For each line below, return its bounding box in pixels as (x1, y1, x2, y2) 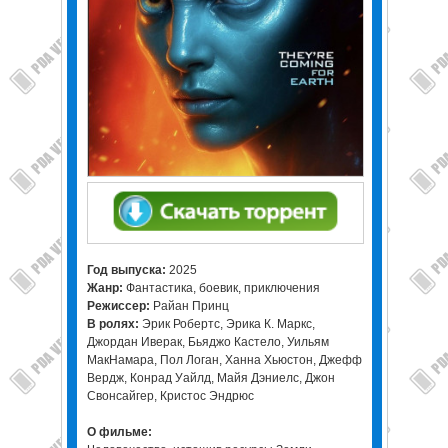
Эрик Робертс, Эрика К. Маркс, (138, 317, 315, 332)
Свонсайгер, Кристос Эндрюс (86, 389, 254, 404)
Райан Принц (149, 299, 229, 314)
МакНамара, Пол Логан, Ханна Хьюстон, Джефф (86, 353, 362, 368)
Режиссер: (86, 299, 150, 314)
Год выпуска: (86, 263, 166, 278)
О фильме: (86, 425, 152, 440)
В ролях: (86, 317, 139, 332)
